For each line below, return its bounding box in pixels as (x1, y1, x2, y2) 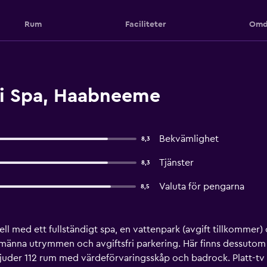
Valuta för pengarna (159, 182, 244, 191)
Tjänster (159, 158, 194, 167)
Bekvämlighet (159, 134, 219, 144)
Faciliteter (125, 20, 166, 29)
